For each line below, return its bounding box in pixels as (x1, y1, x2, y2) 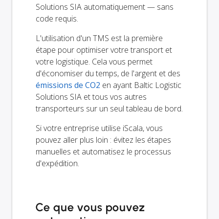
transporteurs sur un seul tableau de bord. (36, 103, 183, 114)
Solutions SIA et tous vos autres (36, 91, 147, 103)
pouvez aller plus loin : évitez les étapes (36, 134, 171, 146)
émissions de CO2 (36, 80, 100, 91)
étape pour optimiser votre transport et (36, 44, 172, 56)
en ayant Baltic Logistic (100, 80, 181, 91)
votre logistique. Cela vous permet (36, 56, 153, 67)
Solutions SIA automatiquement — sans (36, 1, 174, 13)
